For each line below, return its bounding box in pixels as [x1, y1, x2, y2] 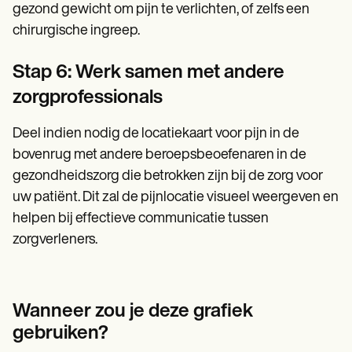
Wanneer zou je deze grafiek [13, 302, 253, 322]
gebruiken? [13, 324, 108, 344]
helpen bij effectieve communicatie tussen [13, 211, 269, 227]
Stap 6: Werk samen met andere [13, 64, 284, 83]
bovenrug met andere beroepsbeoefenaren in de [13, 148, 306, 163]
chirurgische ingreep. [13, 24, 140, 39]
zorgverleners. [13, 233, 97, 248]
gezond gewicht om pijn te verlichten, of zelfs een [13, 2, 310, 18]
